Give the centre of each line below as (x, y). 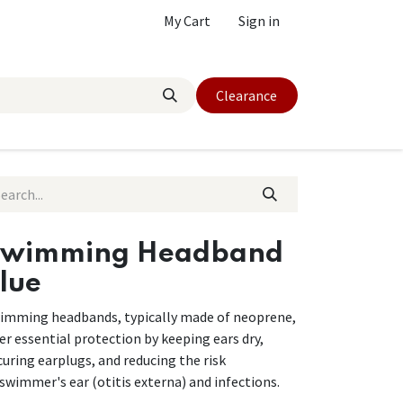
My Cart (187, 21)
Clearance (247, 95)
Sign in (259, 21)
